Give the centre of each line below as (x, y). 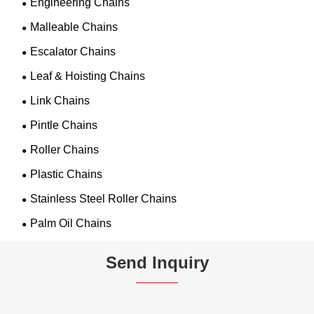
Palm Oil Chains (71, 223)
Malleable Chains (74, 27)
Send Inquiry (157, 262)
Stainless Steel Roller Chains (104, 198)
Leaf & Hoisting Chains (88, 76)
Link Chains (60, 100)
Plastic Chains (67, 174)
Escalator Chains (73, 51)
